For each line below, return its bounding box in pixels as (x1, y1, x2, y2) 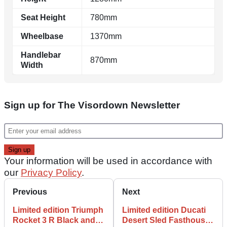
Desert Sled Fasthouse (122, 215, 210, 224)
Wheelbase (21, 31, 63, 41)
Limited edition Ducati (122, 205, 206, 214)
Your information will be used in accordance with (4, 155, 212, 166)
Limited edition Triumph (13, 205, 103, 214)
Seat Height (21, 13, 65, 22)
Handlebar (21, 50, 61, 59)
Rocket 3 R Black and (13, 215, 95, 224)
